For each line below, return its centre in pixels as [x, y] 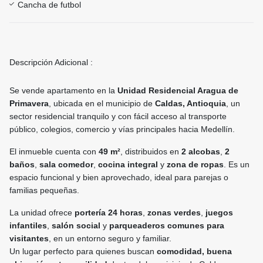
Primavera [29, 104]
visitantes [29, 239]
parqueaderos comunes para [167, 226]
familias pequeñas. [44, 190]
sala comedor [66, 165]
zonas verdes [174, 213]
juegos [219, 213]
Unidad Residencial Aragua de [178, 91]
